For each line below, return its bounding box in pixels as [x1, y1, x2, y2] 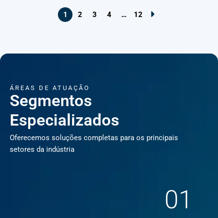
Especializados [10, 111, 119, 129]
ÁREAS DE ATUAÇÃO [10, 84, 90, 91]
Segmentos [10, 91, 92, 110]
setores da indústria [10, 145, 74, 154]
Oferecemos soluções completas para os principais [10, 133, 178, 142]
